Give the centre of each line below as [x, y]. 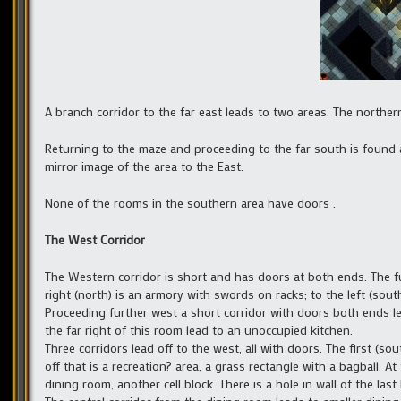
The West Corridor [95, 240]
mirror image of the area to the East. [144, 166]
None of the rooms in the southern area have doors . [190, 203]
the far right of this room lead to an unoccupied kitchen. [199, 330]
